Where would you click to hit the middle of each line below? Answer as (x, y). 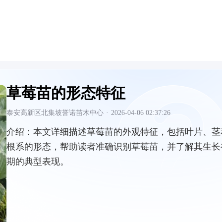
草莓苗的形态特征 (66, 93)
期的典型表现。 (38, 162)
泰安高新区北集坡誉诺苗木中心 (55, 113)
